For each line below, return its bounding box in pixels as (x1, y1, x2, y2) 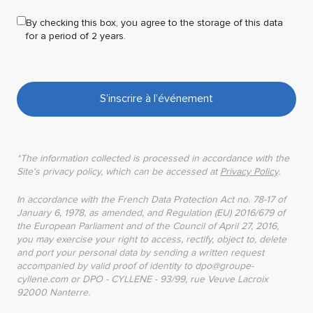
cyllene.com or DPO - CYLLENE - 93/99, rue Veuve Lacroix (17, 272, 268, 285)
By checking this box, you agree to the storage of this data (26, 16, 283, 29)
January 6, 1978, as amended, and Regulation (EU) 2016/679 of (17, 206, 285, 219)
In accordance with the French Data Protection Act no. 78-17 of (17, 193, 286, 205)
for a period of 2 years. (26, 29, 126, 42)
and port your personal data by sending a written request (17, 246, 264, 259)
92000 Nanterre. (17, 286, 90, 298)
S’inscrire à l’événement (100, 92, 213, 106)
